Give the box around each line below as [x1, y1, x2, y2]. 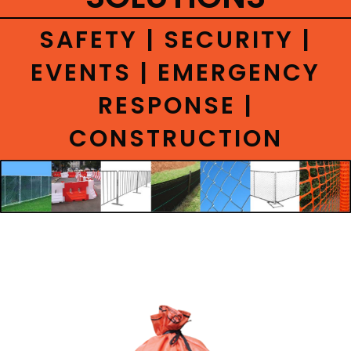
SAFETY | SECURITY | [39, 24, 312, 57]
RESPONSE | [97, 89, 254, 123]
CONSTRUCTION [68, 122, 283, 156]
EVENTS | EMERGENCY [31, 56, 320, 90]
